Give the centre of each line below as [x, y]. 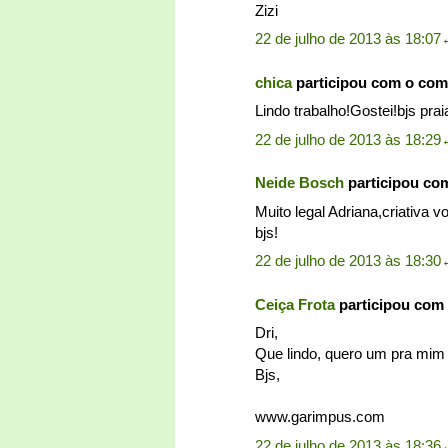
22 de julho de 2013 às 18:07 [348, 39]
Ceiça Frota [295, 304]
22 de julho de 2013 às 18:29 [348, 139]
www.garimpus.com [320, 417]
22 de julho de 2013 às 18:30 [348, 261]
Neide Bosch [299, 183]
